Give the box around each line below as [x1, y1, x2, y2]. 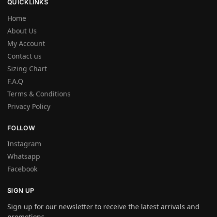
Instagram [7, 139, 41, 149]
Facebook [7, 164, 37, 174]
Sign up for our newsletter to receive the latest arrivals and [7, 201, 200, 211]
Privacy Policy [7, 101, 50, 111]
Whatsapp [7, 152, 40, 161]
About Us [7, 26, 37, 35]
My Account [7, 38, 45, 48]
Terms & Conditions [7, 89, 71, 98]
